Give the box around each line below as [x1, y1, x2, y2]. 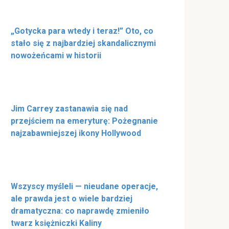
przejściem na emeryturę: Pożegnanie [11, 116, 158, 126]
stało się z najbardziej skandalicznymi [11, 38, 156, 48]
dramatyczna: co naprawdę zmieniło [11, 205, 149, 216]
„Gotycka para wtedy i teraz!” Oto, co [11, 26, 153, 36]
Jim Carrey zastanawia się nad [11, 103, 128, 113]
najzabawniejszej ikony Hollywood [11, 128, 141, 138]
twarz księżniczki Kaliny [11, 218, 102, 228]
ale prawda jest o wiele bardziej [11, 193, 132, 203]
